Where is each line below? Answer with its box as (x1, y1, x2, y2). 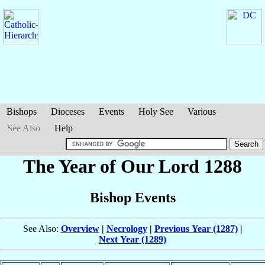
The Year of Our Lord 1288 (23, 156, 242, 177)
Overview (60, 224, 99, 234)
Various (188, 106, 216, 117)
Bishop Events (89, 190, 176, 206)
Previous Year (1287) (154, 224, 238, 234)
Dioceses (51, 106, 85, 117)
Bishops (7, 106, 37, 117)
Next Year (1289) (99, 234, 166, 245)
